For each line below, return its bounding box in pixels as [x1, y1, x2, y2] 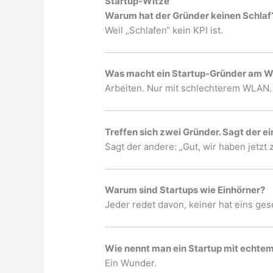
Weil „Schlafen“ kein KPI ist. [105, 24, 224, 36]
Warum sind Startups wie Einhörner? [105, 184, 266, 196]
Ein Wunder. [105, 257, 157, 269]
